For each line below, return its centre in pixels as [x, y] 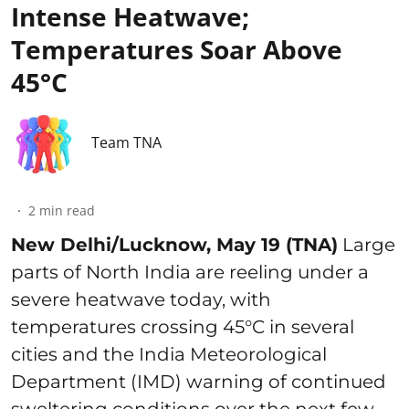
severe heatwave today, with [141, 299]
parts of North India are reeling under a [190, 272]
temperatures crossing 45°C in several [183, 326]
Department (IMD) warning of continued [199, 381]
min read [67, 210]
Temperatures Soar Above [177, 49]
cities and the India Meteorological [169, 354]
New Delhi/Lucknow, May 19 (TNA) [174, 244]
